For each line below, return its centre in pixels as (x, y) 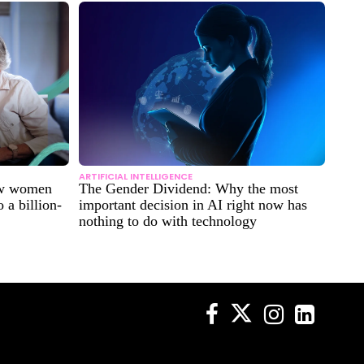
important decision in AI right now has (193, 204)
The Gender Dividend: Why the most (188, 188)
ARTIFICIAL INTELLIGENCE (136, 176)
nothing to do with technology (168, 221)
